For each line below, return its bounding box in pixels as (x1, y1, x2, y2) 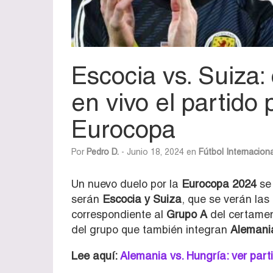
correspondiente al (71, 207, 163, 221)
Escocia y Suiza (102, 192, 182, 205)
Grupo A (163, 207, 207, 221)
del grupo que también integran (71, 222, 230, 236)
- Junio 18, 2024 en (119, 146, 199, 157)
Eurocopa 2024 (182, 177, 257, 190)
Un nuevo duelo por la (71, 177, 182, 190)
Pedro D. (87, 146, 119, 157)
